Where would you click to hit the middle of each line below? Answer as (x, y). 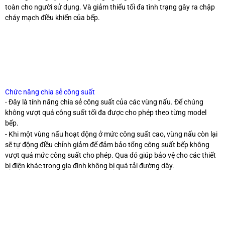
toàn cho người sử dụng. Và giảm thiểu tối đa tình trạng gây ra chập (110, 7)
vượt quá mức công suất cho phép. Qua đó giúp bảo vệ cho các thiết (110, 155)
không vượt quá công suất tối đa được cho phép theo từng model (106, 113)
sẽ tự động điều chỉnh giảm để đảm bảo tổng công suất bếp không (107, 145)
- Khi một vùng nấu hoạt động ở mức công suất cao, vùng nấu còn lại (111, 134)
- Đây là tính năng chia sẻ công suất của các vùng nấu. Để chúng (104, 102)
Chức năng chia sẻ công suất (50, 92)
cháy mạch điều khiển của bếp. (52, 17)
